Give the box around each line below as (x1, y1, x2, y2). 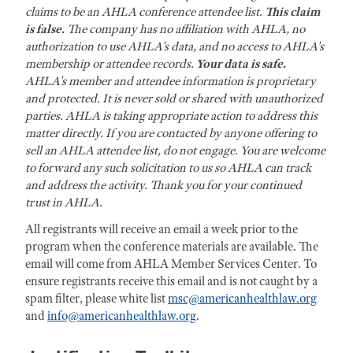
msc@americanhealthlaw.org (168, 291, 317, 307)
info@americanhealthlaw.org (47, 308, 196, 324)
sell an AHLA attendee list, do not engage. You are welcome (25, 143, 325, 158)
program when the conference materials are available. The (25, 239, 318, 255)
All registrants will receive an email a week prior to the (25, 221, 298, 237)
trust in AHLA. (25, 195, 102, 210)
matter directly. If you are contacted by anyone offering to (25, 125, 317, 141)
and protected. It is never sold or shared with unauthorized (25, 91, 323, 106)
